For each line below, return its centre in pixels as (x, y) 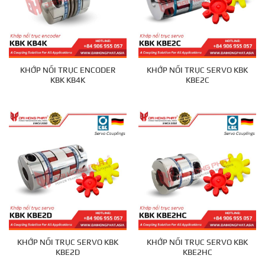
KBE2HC (197, 252)
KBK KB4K (68, 80)
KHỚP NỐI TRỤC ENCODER (68, 70)
